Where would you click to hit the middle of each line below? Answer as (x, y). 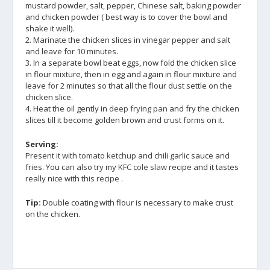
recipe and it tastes (204, 167)
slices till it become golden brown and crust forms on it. (125, 120)
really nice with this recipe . (74, 178)
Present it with (52, 155)
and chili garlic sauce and (183, 155)
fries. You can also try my (72, 167)
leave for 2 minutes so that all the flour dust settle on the (129, 85)
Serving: (42, 144)
